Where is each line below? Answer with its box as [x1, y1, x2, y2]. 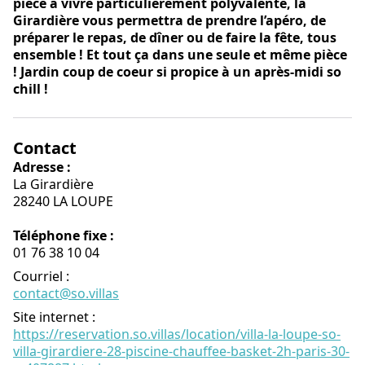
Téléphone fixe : [13, 226, 114, 244]
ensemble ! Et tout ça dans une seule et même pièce [13, 46, 347, 64]
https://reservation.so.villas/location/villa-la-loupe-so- [13, 325, 341, 343]
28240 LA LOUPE [13, 192, 113, 210]
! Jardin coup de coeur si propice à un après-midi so [13, 63, 341, 81]
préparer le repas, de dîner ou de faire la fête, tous [13, 29, 336, 46]
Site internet [13, 308, 89, 326]
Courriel [13, 267, 63, 285]
